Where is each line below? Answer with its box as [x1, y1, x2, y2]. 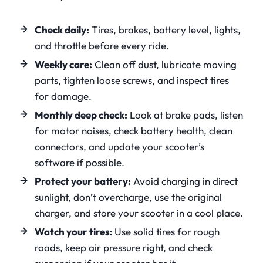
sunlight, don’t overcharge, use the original [35, 191, 222, 204]
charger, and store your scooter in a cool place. [35, 207, 243, 220]
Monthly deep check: [35, 109, 127, 122]
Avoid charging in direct [131, 175, 238, 188]
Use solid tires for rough [114, 225, 220, 238]
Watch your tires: [35, 225, 114, 238]
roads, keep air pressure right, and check [35, 241, 213, 254]
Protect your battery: [35, 175, 131, 188]
